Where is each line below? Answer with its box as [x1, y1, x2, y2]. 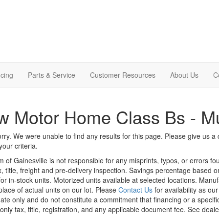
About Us [170, 69, 198, 80]
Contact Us [118, 184, 153, 195]
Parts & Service [28, 69, 75, 80]
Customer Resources [90, 69, 155, 80]
